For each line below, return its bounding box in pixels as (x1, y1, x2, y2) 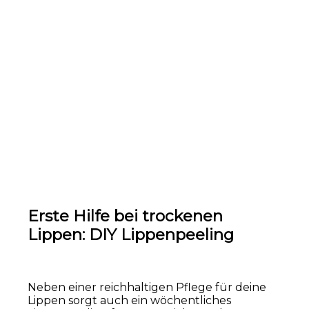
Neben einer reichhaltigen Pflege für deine (28, 280, 266, 294)
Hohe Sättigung (185, 32, 268, 46)
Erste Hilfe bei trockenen (28, 206, 223, 226)
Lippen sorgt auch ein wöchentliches (28, 293, 231, 307)
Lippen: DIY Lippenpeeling (28, 224, 234, 244)
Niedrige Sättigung (31, 32, 130, 46)
